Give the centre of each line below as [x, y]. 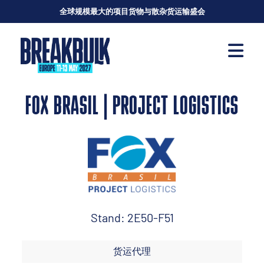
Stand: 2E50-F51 [132, 218]
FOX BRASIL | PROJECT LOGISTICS [132, 108]
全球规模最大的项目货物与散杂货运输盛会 [132, 11]
